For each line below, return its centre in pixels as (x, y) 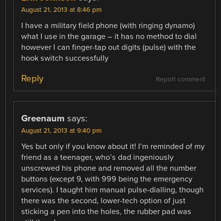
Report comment (180, 79)
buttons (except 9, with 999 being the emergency (107, 179)
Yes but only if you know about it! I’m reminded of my (113, 146)
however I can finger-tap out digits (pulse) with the (109, 47)
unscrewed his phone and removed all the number (109, 168)
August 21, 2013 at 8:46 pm (62, 10)
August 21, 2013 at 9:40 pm (62, 130)
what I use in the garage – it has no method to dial (109, 36)
